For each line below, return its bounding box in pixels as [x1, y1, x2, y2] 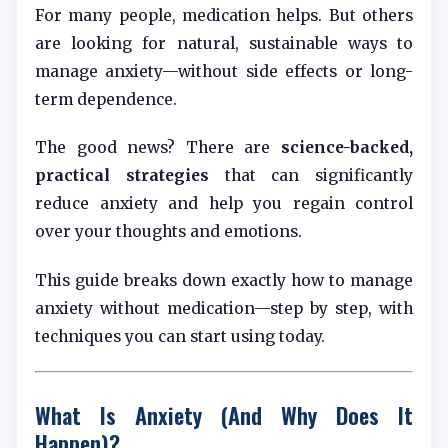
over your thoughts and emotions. [35, 222, 302, 242]
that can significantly [208, 166, 413, 186]
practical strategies [35, 166, 209, 186]
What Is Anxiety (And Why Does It [35, 397, 413, 431]
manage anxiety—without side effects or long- [35, 62, 413, 82]
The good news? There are [35, 138, 281, 158]
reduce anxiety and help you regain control [35, 194, 413, 214]
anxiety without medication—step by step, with [35, 298, 413, 318]
